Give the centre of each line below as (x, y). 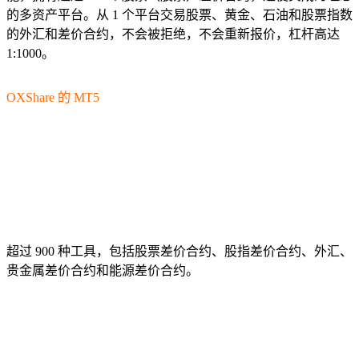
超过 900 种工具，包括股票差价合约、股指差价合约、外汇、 (179, 251)
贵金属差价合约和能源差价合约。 (103, 270)
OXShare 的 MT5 (54, 98)
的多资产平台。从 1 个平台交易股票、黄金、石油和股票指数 (179, 14)
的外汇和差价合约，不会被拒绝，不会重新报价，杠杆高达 (173, 34)
